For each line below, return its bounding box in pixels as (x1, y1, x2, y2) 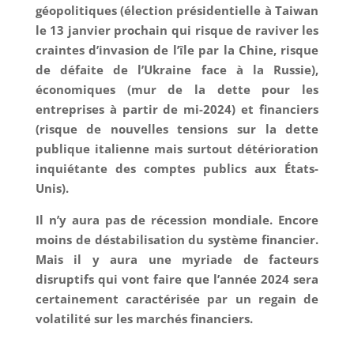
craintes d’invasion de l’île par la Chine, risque (35, 42, 319, 58)
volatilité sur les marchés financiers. (35, 311, 253, 327)
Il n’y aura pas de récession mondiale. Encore (35, 212, 319, 228)
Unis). (35, 180, 69, 197)
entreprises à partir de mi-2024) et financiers (35, 101, 319, 118)
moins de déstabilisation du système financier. (35, 232, 319, 248)
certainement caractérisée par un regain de (35, 291, 319, 307)
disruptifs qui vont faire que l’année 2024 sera (35, 271, 319, 288)
